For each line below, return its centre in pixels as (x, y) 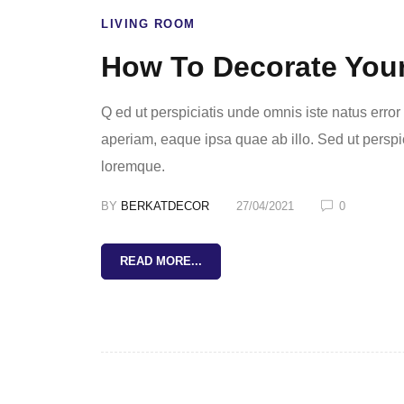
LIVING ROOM (148, 24)
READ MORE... (161, 262)
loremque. (133, 167)
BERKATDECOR (165, 207)
